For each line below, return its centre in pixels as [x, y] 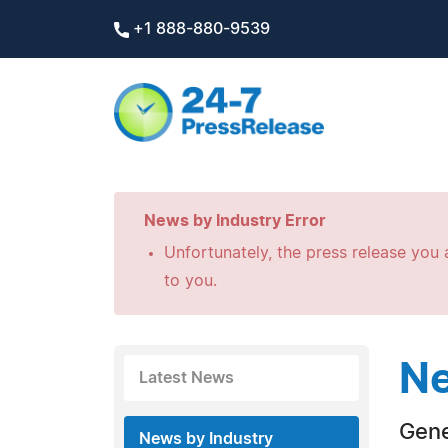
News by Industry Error [235, 221]
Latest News [186, 378]
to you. [190, 281]
